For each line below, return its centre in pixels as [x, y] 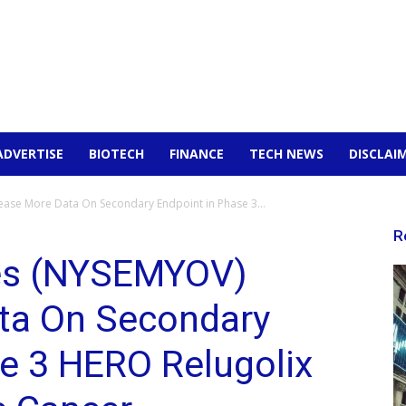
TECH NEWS [286, 154]
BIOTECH [116, 154]
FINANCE [197, 154]
